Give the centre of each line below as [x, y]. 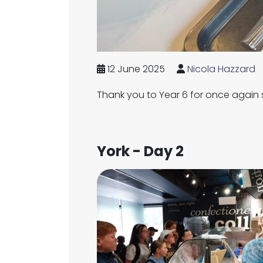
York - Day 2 [140, 151]
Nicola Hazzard [221, 69]
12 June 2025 [135, 69]
